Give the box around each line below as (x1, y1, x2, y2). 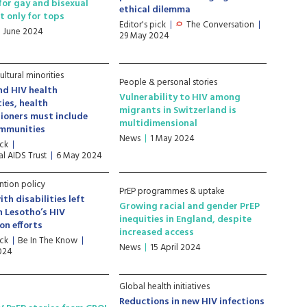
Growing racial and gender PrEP (119, 199, 260, 214)
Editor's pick (119, 18, 167, 32)
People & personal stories (119, 75, 218, 90)
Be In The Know (18, 234, 78, 248)
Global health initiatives (119, 280, 210, 294)
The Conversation (186, 18, 255, 32)
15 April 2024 (150, 241, 201, 255)
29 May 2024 (119, 29, 170, 43)
